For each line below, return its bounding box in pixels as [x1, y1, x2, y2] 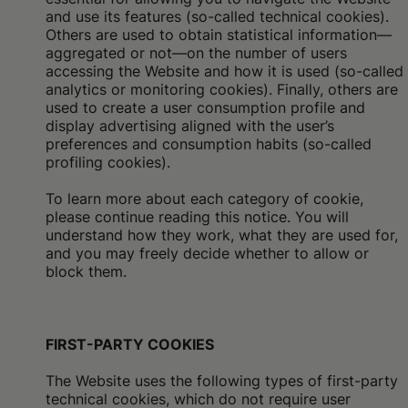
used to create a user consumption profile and [46, 98, 365, 117]
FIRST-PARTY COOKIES [46, 335, 214, 353]
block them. [46, 262, 127, 280]
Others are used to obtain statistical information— [46, 25, 392, 44]
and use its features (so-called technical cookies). [46, 7, 389, 25]
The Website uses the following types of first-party [46, 372, 398, 390]
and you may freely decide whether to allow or [46, 244, 369, 262]
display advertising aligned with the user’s [46, 117, 334, 135]
